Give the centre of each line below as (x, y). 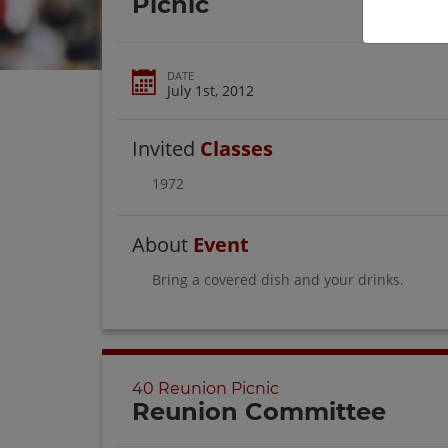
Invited (166, 148)
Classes (236, 148)
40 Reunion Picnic (205, 389)
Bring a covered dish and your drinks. (278, 279)
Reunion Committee (259, 412)
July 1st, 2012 (210, 90)
